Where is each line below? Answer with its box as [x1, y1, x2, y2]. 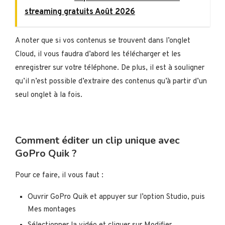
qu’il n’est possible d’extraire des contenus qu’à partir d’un [15, 77, 207, 87]
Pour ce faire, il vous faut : [15, 171, 103, 181]
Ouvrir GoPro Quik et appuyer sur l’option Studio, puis [28, 192, 205, 202]
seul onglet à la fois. [15, 90, 82, 100]
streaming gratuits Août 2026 [25, 7, 135, 18]
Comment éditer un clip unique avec [15, 134, 180, 148]
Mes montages [28, 205, 76, 215]
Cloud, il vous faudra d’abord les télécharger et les [15, 50, 181, 60]
